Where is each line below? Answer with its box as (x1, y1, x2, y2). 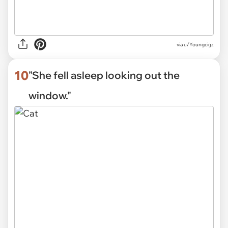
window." (28, 89, 71, 102)
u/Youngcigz (184, 41, 214, 48)
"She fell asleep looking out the (28, 69, 180, 82)
